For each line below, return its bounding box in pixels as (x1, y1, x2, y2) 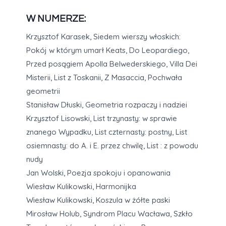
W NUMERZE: (26, 13, 86, 24)
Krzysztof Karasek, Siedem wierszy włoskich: (26, 32, 181, 42)
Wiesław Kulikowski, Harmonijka (26, 182, 136, 192)
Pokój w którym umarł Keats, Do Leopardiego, (26, 45, 189, 55)
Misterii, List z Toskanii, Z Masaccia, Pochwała (26, 73, 182, 83)
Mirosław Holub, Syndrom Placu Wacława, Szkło (26, 209, 193, 219)
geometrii (26, 86, 60, 96)
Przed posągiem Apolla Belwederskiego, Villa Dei (26, 59, 197, 69)
